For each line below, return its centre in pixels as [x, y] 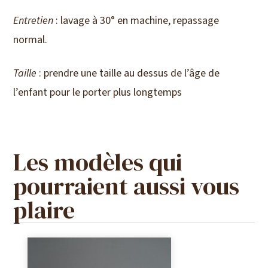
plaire [44, 210]
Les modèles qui [98, 162]
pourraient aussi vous [127, 186]
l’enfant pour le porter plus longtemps [98, 93]
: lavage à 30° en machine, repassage [136, 21]
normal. [31, 40]
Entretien [33, 21]
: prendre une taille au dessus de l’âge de [128, 74]
